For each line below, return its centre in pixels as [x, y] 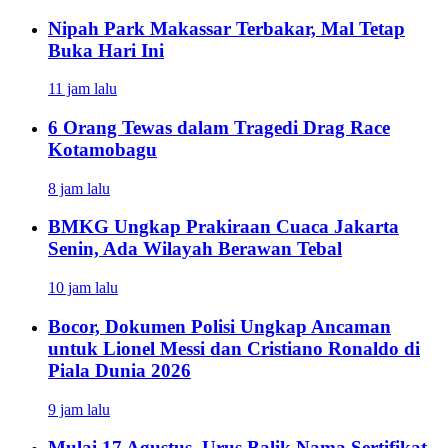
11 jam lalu [82, 89]
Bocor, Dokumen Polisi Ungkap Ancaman [219, 326]
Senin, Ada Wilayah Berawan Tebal [195, 249]
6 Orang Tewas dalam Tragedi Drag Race [219, 127]
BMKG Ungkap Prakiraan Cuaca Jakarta [223, 227]
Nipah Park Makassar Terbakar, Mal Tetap [226, 28]
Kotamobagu [102, 149]
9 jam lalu [79, 409]
